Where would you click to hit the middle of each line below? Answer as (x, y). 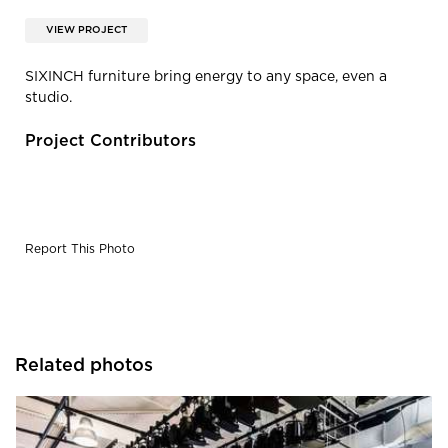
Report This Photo (80, 248)
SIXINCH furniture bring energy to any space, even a (206, 76)
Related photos (84, 365)
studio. (48, 97)
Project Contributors (110, 140)
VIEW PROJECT (86, 29)
